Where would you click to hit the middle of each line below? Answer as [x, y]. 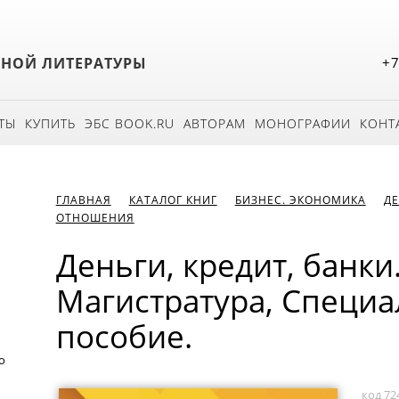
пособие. [124, 336]
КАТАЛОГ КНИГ [173, 200]
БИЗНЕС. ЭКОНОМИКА [300, 200]
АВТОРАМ [215, 123]
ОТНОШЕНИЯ [95, 218]
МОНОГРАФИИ [303, 123]
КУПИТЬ [50, 123]
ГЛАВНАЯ [83, 200]
